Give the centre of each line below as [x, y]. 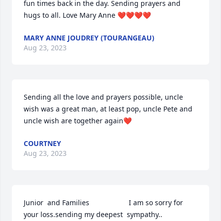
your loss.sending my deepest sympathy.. [93, 214]
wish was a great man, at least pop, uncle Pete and [108, 109]
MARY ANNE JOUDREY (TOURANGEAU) [89, 38]
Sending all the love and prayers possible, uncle [103, 97]
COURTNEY [42, 143]
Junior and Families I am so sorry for [103, 203]
